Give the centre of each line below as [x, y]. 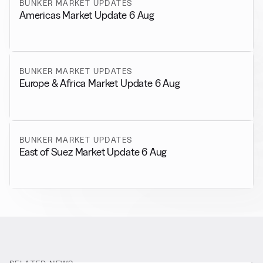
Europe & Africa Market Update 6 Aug [100, 83]
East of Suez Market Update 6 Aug [93, 151]
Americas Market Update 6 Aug [87, 15]
